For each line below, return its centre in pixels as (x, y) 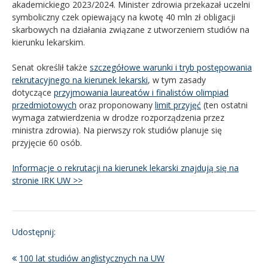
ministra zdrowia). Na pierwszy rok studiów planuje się (117, 130)
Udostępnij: (34, 232)
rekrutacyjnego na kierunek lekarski (80, 80)
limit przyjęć (178, 105)
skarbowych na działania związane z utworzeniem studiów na (131, 29)
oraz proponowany (116, 105)
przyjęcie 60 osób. (47, 142)
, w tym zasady (177, 80)
